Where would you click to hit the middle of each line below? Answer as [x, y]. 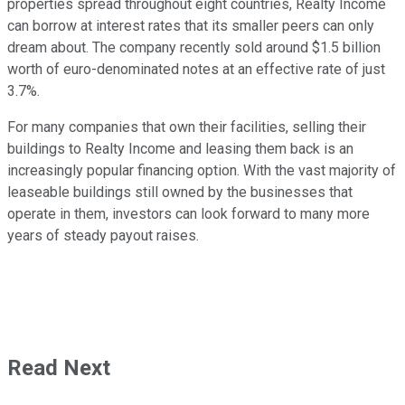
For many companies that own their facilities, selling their [187, 127]
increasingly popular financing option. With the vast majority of [202, 170]
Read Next [59, 367]
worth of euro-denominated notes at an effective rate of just [196, 69]
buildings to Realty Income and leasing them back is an [180, 148]
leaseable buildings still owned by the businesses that [180, 192]
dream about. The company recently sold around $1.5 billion [194, 47]
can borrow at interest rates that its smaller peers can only [191, 25]
